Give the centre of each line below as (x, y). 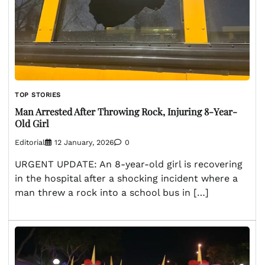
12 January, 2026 (84, 143)
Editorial (30, 143)
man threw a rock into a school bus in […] (112, 193)
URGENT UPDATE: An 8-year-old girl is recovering (129, 164)
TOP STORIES (38, 95)
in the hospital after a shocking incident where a (126, 179)
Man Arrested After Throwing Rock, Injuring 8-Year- (126, 111)
